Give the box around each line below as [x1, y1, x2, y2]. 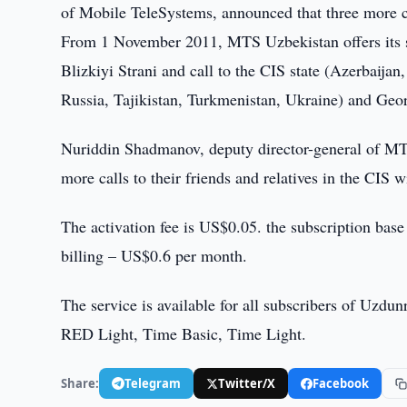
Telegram [124, 374, 182, 392]
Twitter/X [218, 374, 276, 392]
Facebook [313, 374, 370, 392]
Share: [61, 374, 100, 392]
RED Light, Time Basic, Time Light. [61, 323, 307, 344]
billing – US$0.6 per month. [61, 244, 248, 266]
